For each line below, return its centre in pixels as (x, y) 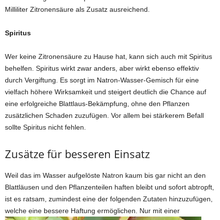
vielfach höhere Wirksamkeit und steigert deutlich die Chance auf (106, 92)
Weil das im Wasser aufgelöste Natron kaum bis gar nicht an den (105, 176)
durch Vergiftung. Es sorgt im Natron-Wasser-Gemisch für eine (102, 80)
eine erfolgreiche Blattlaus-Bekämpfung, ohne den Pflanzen (97, 104)
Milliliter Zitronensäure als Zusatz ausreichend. (77, 10)
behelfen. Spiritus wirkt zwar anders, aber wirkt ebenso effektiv (102, 69)
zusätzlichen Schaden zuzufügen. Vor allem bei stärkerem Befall (104, 116)
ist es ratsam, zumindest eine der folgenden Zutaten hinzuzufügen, (109, 199)
